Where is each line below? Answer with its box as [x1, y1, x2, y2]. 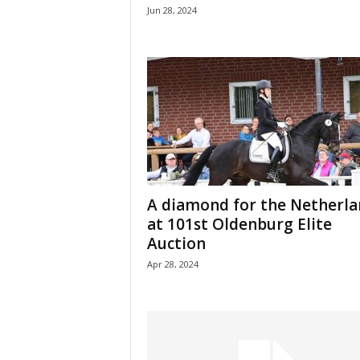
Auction [146, 233, 206, 254]
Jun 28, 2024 [146, 4, 197, 16]
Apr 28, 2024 [146, 258, 198, 270]
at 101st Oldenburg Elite [146, 214, 332, 235]
